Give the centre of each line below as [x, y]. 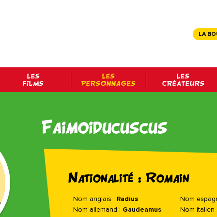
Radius [127, 199]
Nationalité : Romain [129, 178]
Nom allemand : [98, 210]
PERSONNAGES [108, 83]
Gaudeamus [142, 210]
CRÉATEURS [183, 83]
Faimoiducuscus [104, 127]
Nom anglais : [95, 199]
